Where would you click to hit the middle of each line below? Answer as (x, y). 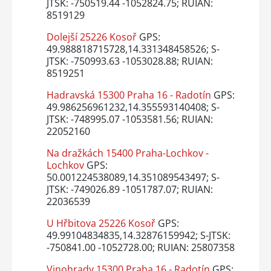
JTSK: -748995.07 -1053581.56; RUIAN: (129, 119)
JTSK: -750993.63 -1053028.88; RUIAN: (129, 61)
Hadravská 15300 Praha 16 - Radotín (129, 95)
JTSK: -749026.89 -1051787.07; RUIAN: (129, 189)
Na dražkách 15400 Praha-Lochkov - (127, 153)
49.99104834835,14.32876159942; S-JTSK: (138, 235)
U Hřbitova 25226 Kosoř (101, 223)
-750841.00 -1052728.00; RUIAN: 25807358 (140, 247)
